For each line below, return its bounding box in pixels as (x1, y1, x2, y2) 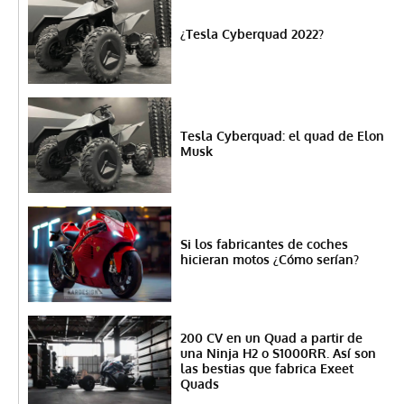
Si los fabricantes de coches (179, 236, 348, 252)
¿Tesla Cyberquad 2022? (179, 26, 324, 42)
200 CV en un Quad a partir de (179, 330, 363, 346)
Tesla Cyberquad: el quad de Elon (179, 127, 384, 143)
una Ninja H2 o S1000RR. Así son (179, 345, 376, 362)
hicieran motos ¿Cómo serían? (179, 252, 359, 268)
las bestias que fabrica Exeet (179, 361, 353, 377)
